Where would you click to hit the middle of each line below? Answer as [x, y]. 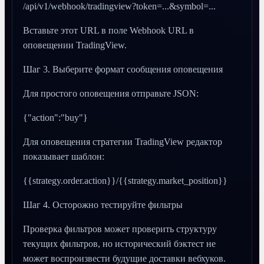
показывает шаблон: [64, 156]
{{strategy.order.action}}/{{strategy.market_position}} [125, 181]
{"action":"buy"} [55, 118]
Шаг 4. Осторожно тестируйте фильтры [103, 205]
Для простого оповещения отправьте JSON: [111, 93]
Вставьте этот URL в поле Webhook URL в [108, 30]
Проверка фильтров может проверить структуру [120, 229]
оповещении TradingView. [75, 45]
